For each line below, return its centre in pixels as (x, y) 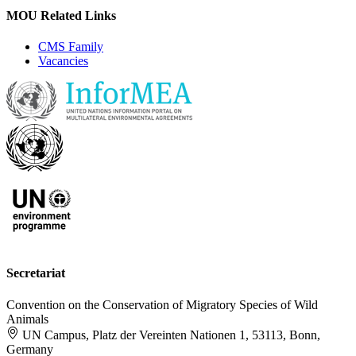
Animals (27, 319)
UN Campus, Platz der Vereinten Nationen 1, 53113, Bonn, (171, 335)
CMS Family (71, 47)
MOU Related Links (61, 15)
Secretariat (36, 273)
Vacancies (63, 61)
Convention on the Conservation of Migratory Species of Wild (162, 304)
